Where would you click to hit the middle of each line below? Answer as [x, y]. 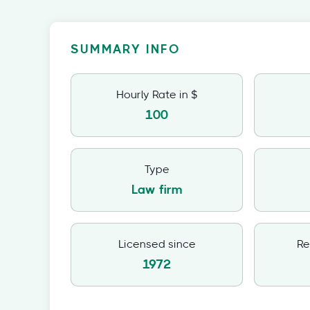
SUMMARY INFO [126, 50]
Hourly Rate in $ [157, 95]
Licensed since [157, 244]
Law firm [157, 190]
